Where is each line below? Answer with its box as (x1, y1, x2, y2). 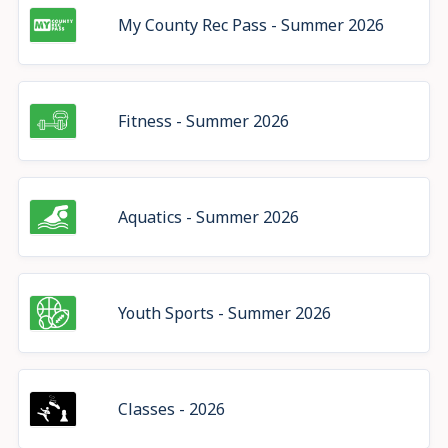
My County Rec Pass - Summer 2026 (118, 14, 385, 36)
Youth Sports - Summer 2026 (118, 302, 332, 324)
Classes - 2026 (189, 398, 226, 420)
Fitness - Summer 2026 (118, 110, 290, 132)
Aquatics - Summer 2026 (118, 206, 300, 228)
